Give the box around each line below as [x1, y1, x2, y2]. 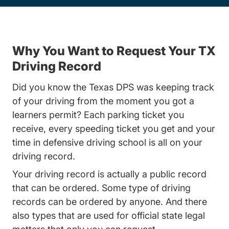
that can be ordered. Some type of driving [12, 182, 191, 193]
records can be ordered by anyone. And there [12, 196, 207, 207]
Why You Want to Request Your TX [12, 43, 216, 58]
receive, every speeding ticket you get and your [12, 123, 215, 134]
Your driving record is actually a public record [12, 169, 207, 179]
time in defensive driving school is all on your [12, 137, 202, 148]
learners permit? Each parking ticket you [12, 109, 184, 120]
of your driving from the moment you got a [12, 96, 194, 106]
